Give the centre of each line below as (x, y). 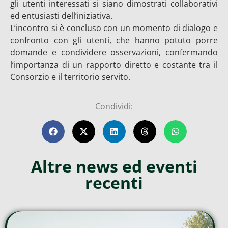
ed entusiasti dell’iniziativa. (61, 16)
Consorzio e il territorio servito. (70, 77)
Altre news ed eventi (114, 166)
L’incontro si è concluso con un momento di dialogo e (114, 28)
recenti (114, 182)
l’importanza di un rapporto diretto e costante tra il (114, 65)
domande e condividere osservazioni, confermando (114, 52)
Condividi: (114, 107)
